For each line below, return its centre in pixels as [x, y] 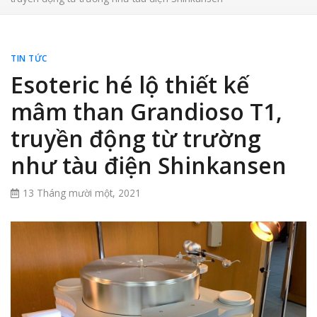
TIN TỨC [29, 58]
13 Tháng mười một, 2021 [82, 193]
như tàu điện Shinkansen [149, 165]
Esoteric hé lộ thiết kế [130, 85]
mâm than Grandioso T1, [146, 111]
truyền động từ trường [136, 138]
